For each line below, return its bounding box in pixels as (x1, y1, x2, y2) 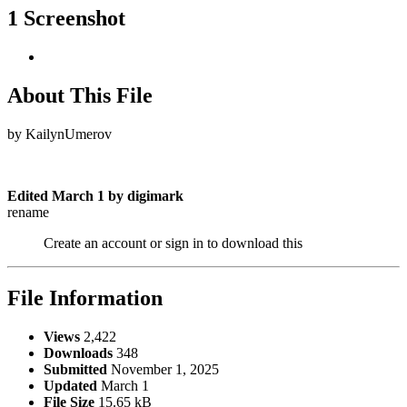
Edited (7, 187, 52, 203)
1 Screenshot (7, 6, 125, 31)
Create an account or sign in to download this (44, 234, 303, 251)
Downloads (44, 344, 113, 361)
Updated (44, 377, 97, 393)
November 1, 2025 (111, 361, 219, 377)
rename (7, 203, 49, 220)
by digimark (104, 187, 184, 203)
